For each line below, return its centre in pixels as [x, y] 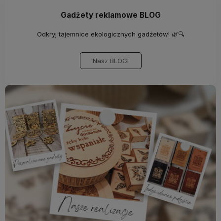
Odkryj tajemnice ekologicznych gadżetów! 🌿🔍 [110, 34]
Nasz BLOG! [110, 61]
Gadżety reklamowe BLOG [110, 15]
